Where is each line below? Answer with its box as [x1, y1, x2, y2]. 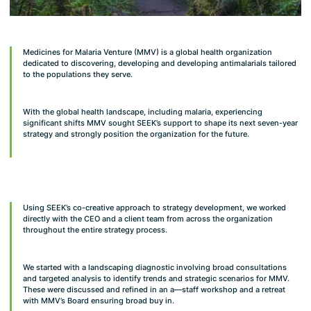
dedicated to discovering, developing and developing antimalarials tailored [22, 58, 296, 68]
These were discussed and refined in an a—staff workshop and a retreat [22, 285, 285, 295]
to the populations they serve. [22, 69, 133, 79]
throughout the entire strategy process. [22, 225, 167, 235]
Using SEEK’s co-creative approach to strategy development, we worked [22, 203, 286, 213]
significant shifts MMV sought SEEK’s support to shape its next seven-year [22, 117, 298, 128]
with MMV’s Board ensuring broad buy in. [22, 296, 174, 306]
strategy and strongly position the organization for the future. [22, 128, 249, 139]
